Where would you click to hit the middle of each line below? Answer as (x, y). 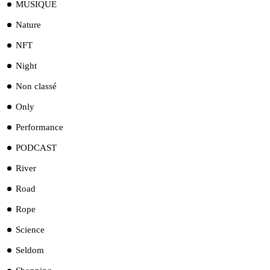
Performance (39, 127)
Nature (28, 25)
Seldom (30, 250)
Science (30, 230)
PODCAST (36, 148)
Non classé (36, 86)
